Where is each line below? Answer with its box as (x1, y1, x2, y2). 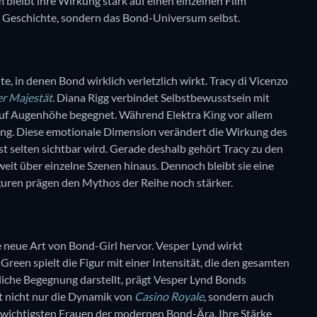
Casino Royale (134, 289, 204, 303)
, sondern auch (204, 289, 274, 303)
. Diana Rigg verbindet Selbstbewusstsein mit (52, 91, 270, 105)
